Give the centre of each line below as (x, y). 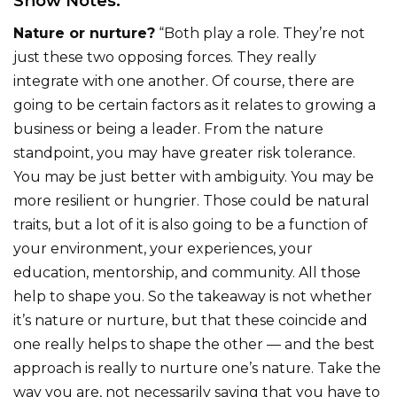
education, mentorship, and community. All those (187, 272)
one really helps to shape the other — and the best (194, 344)
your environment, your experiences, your (163, 248)
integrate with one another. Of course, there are (184, 81)
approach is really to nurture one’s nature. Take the (197, 368)
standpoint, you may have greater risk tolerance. (184, 152)
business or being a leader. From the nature (168, 128)
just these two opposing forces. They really (165, 57)
